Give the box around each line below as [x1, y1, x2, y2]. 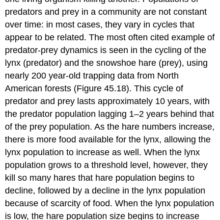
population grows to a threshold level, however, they [5, 160, 208, 170]
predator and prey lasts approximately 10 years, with [5, 96, 210, 106]
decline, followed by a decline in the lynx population [5, 185, 206, 195]
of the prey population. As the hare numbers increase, [5, 121, 215, 132]
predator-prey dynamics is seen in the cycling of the [5, 45, 207, 55]
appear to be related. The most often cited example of [5, 32, 215, 42]
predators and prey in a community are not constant [5, 6, 207, 17]
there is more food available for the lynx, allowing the [5, 134, 211, 144]
